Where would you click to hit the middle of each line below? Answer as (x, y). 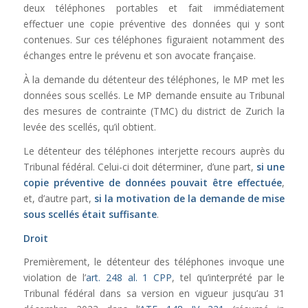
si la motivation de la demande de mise (189, 198)
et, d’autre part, (58, 198)
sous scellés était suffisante (90, 214)
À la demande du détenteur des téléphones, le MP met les (154, 79)
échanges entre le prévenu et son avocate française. (139, 55)
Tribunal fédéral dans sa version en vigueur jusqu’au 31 (154, 294)
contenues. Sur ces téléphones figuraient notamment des (154, 39)
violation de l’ (55, 278)
